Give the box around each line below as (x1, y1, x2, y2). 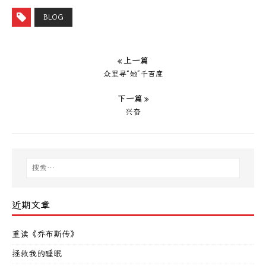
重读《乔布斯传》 (12, 229, 78, 239)
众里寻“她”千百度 (103, 69, 163, 78)
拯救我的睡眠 (12, 248, 62, 259)
